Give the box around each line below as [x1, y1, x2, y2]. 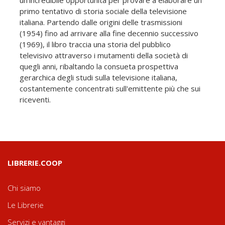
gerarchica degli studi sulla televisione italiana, [20, 72, 177, 82]
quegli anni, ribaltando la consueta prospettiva [20, 61, 178, 71]
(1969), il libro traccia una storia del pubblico [20, 39, 171, 49]
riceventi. [20, 94, 51, 104]
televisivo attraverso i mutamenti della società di [20, 50, 188, 60]
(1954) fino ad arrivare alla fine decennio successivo [20, 28, 198, 38]
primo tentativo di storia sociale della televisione [20, 6, 187, 16]
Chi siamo [8, 182, 41, 193]
